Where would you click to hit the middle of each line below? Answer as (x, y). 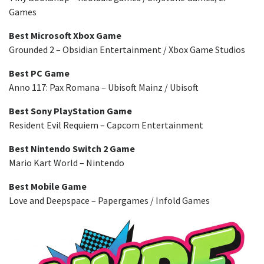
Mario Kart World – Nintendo (67, 163)
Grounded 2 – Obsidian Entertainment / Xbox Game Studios (127, 50)
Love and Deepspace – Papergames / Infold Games (109, 201)
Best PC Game (39, 73)
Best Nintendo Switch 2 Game (72, 149)
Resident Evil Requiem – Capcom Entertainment (106, 125)
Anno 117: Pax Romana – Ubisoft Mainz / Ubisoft (104, 88)
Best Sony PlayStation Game (70, 111)
